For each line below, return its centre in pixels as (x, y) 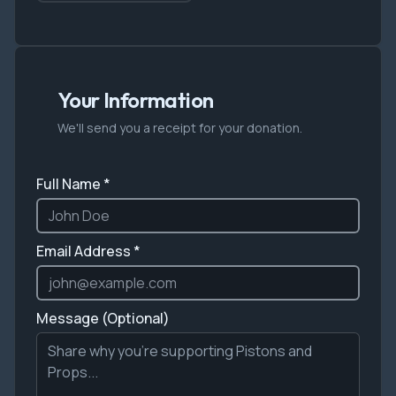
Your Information (136, 100)
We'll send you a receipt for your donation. (180, 128)
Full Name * (73, 184)
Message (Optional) (103, 318)
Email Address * (88, 251)
